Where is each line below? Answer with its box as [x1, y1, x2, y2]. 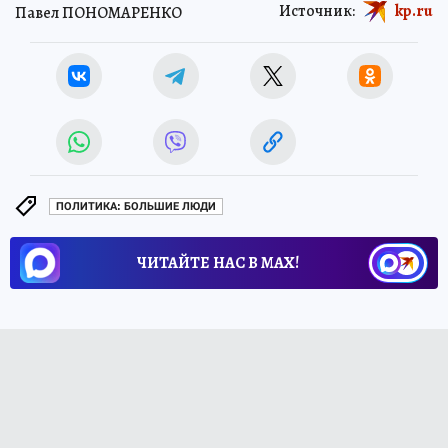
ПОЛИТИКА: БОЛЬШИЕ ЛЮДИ [56, 200, 216, 214]
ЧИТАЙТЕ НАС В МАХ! [137, 251, 299, 274]
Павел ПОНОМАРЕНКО [15, 2, 182, 25]
